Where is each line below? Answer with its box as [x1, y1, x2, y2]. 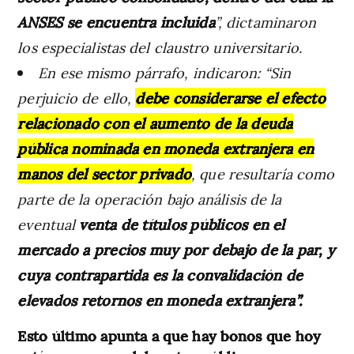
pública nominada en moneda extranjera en [17, 137, 314, 158]
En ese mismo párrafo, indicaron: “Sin [38, 62, 292, 82]
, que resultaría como [191, 163, 335, 183]
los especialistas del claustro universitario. [17, 36, 302, 57]
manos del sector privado [17, 163, 192, 183]
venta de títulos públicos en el [79, 213, 285, 234]
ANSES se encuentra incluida [17, 11, 215, 32]
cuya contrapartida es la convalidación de [17, 264, 303, 284]
